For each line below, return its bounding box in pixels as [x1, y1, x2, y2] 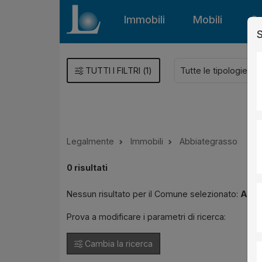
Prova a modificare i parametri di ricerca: [67, 212, 226, 222]
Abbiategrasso [180, 136, 237, 147]
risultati [73, 163, 108, 173]
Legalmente [67, 136, 114, 147]
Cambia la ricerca [82, 239, 153, 249]
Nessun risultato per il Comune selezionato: [67, 189, 240, 199]
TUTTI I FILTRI [85, 65, 140, 75]
